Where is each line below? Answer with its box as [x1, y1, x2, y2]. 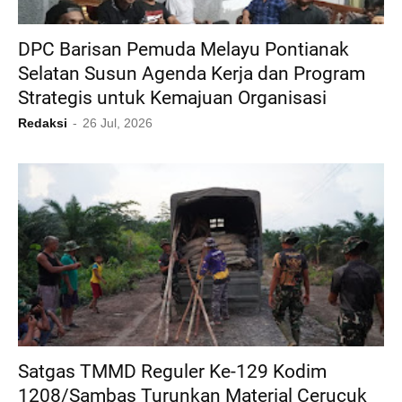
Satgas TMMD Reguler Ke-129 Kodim [18, 361, 327, 383]
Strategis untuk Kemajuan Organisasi [18, 87, 327, 109]
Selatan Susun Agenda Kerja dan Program [18, 63, 365, 85]
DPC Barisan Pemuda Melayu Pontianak [18, 39, 349, 61]
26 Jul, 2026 [83, 116, 153, 131]
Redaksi [18, 116, 67, 131]
